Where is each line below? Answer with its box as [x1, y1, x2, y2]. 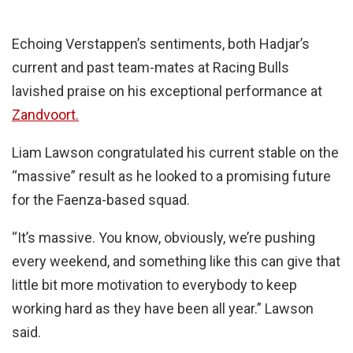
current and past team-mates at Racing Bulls [12, 59, 289, 76]
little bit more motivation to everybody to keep [12, 277, 297, 294]
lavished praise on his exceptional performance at [12, 83, 322, 100]
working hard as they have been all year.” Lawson [12, 300, 314, 318]
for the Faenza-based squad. [12, 191, 190, 209]
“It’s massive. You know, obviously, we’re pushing [12, 229, 315, 247]
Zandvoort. [12, 106, 79, 124]
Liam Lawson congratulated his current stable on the [12, 144, 339, 162]
